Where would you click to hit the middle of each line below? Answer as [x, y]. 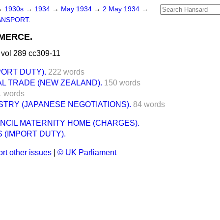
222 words [66, 72]
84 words [149, 104]
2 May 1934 [122, 9]
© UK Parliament [87, 152]
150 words [122, 83]
